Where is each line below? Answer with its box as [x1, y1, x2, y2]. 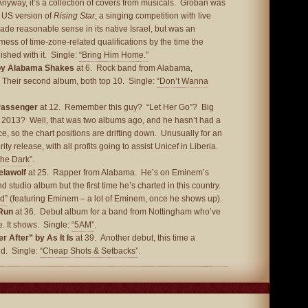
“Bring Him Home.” [79, 50, 148, 60]
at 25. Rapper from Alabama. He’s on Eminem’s [26, 168, 209, 177]
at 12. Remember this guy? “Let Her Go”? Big [38, 102, 214, 112]
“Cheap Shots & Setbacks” [40, 246, 138, 256]
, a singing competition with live [95, 11, 211, 21]
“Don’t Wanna [157, 76, 208, 86]
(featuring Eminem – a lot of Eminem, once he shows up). [8, 194, 222, 203]
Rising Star [54, 11, 95, 21]
